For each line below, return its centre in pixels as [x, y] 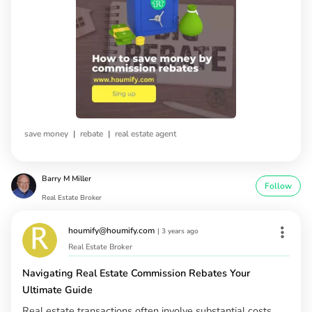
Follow [278, 186]
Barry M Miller [67, 178]
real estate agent [146, 134]
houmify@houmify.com [111, 230]
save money [46, 134]
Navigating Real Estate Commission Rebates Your [136, 273]
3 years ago [180, 231]
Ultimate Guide [57, 289]
